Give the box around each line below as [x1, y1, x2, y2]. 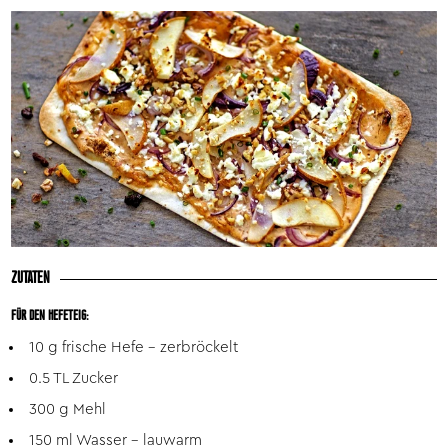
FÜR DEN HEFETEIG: [11, 308, 90, 323]
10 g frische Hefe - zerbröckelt [29, 339, 239, 355]
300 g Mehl [29, 401, 107, 417]
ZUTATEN [11, 270, 51, 286]
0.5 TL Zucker [29, 370, 119, 386]
